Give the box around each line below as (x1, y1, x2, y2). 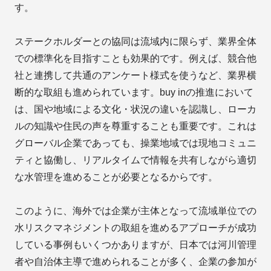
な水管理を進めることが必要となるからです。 (15, 172, 218, 183)
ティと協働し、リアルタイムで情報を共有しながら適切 (15, 155, 256, 166)
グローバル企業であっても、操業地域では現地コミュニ (15, 138, 256, 149)
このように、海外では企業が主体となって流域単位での (15, 206, 256, 217)
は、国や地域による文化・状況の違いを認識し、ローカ (15, 104, 256, 115)
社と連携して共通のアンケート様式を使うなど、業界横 (15, 70, 256, 81)
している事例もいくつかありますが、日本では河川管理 (15, 240, 256, 250)
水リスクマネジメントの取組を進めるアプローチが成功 (15, 223, 256, 233)
